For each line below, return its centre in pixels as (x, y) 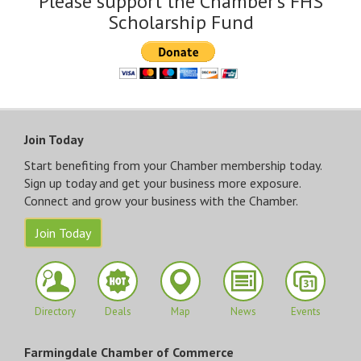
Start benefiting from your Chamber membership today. (173, 166)
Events (305, 312)
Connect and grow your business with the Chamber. (161, 201)
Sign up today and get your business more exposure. (162, 183)
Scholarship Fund (180, 23)
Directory (56, 312)
